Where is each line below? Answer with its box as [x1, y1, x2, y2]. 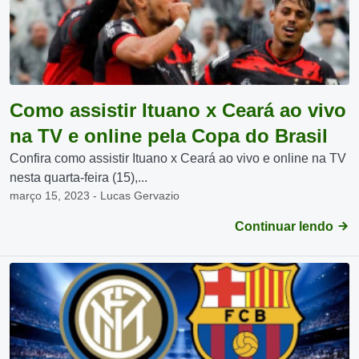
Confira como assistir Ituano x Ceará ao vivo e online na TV [10, 151, 346, 165]
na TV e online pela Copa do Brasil [10, 125, 328, 147]
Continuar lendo [235, 220, 337, 233]
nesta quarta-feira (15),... [10, 171, 147, 184]
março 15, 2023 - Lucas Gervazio [10, 189, 179, 202]
